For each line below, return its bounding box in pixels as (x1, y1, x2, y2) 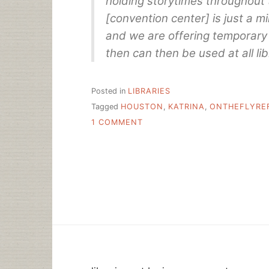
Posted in (91, 86, 128, 95)
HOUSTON (121, 101, 163, 111)
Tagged (91, 101, 121, 111)
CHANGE (142, 141, 179, 151)
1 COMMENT (91, 118, 143, 127)
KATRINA (168, 101, 205, 111)
